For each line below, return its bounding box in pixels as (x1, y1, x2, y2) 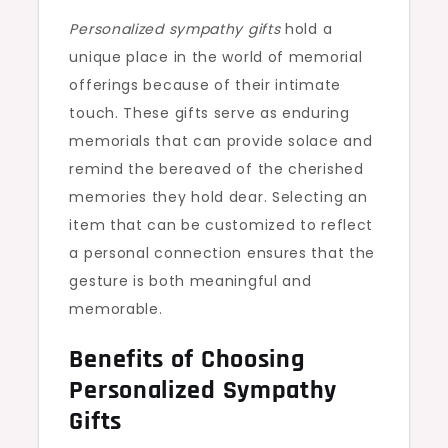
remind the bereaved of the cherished (69, 159, 364, 179)
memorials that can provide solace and (69, 131, 373, 151)
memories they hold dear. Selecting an (69, 187, 368, 207)
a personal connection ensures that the (69, 243, 376, 263)
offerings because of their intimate (69, 75, 341, 95)
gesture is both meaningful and (69, 271, 312, 291)
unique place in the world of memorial (69, 47, 363, 67)
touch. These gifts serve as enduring (69, 103, 350, 123)
